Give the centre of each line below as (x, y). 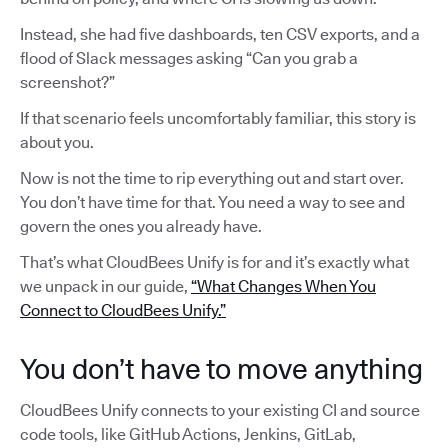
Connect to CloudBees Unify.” (123, 310)
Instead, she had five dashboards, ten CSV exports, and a (220, 34)
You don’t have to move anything (221, 368)
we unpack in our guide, (105, 286)
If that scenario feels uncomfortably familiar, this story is (218, 118)
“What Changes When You (283, 286)
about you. (57, 142)
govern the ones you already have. (141, 226)
